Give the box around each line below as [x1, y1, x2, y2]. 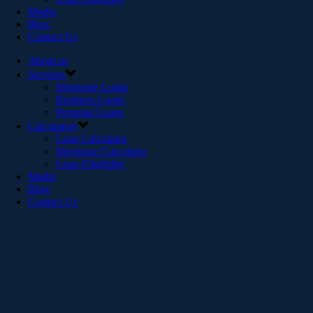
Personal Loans [56, 106, 124, 118]
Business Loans [56, 94, 125, 105]
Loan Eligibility [56, 158, 125, 170]
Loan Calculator [56, 133, 127, 145]
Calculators [28, 120, 78, 132]
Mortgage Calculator [56, 145, 147, 157]
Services [28, 68, 65, 80]
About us [28, 54, 68, 66]
